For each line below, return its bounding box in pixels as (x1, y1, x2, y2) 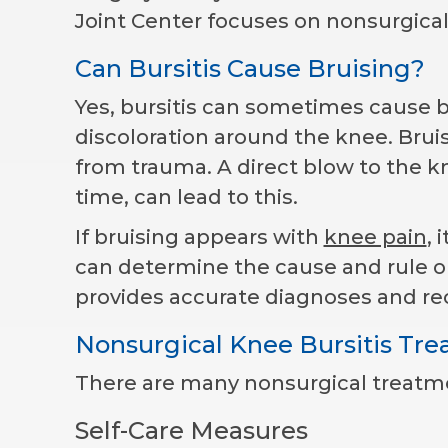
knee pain (323, 224, 427, 249)
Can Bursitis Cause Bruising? (74, 53, 425, 83)
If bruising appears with (74, 224, 324, 249)
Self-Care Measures (74, 415, 308, 445)
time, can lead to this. (74, 184, 298, 209)
